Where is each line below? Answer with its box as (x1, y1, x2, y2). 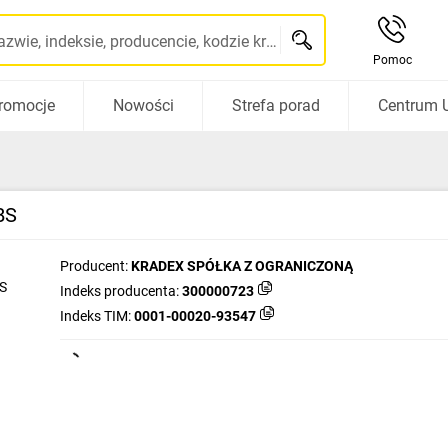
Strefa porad (231, 96, 320, 115)
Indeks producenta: (60, 283, 179, 299)
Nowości (112, 96, 174, 115)
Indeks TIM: (60, 308, 131, 324)
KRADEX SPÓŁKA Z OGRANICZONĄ (131, 258, 353, 274)
